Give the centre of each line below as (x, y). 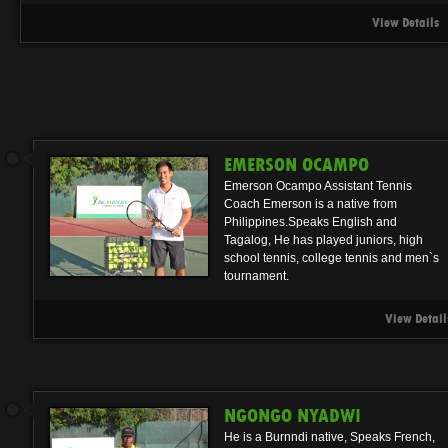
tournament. (256, 276)
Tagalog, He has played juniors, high (323, 240)
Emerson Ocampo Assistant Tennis (318, 186)
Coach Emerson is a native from (310, 204)
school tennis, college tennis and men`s (331, 258)
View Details (405, 22)
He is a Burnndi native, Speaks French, (329, 436)
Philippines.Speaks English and (310, 222)
